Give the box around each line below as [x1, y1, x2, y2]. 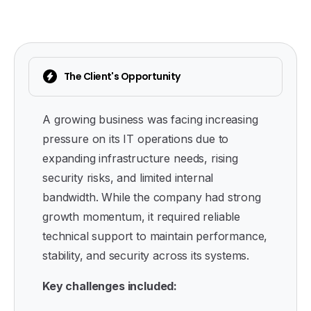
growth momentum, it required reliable [42, 209, 241, 224]
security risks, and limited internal [42, 170, 214, 185]
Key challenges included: [42, 278, 178, 293]
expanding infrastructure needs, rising [42, 151, 238, 165]
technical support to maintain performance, [42, 228, 268, 243]
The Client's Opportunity [64, 69, 180, 83]
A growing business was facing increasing [42, 112, 258, 126]
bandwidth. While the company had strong [42, 190, 261, 204]
